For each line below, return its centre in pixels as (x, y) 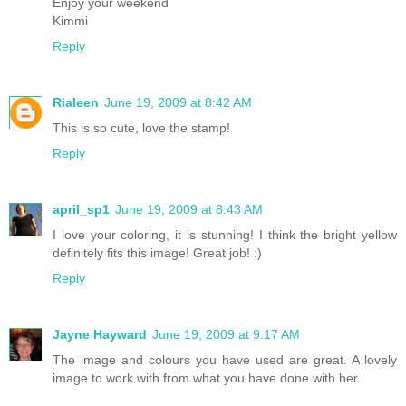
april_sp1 (81, 210)
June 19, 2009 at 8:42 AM (178, 103)
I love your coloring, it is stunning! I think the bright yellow (225, 235)
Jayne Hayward (100, 335)
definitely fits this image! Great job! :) (157, 253)
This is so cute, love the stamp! (141, 128)
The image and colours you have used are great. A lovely (225, 360)
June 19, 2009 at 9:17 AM (226, 335)
